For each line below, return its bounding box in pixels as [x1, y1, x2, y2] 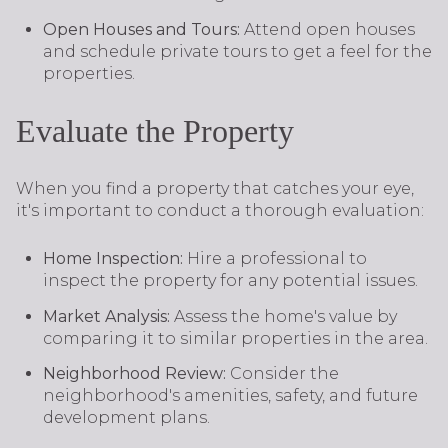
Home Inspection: [42, 249, 187, 269]
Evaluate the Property [16, 113, 294, 150]
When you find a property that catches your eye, [16, 178, 414, 198]
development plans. [42, 408, 210, 428]
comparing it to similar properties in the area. [42, 328, 428, 348]
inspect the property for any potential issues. [42, 271, 418, 291]
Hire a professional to [186, 249, 367, 269]
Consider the [229, 364, 339, 384]
